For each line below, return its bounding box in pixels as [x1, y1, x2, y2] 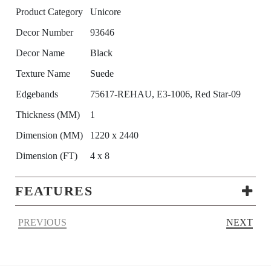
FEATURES [15, 183, 93, 199]
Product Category [16, 7, 83, 18]
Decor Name [16, 48, 65, 59]
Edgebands [16, 89, 58, 100]
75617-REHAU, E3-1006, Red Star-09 [90, 89, 241, 100]
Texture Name [16, 68, 70, 79]
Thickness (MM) [16, 109, 80, 120]
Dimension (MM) [16, 130, 83, 141]
